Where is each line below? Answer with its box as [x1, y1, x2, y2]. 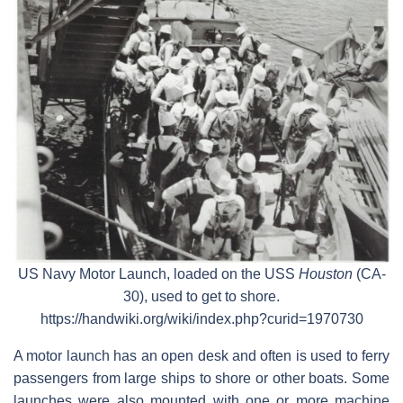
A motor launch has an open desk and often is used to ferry [13, 347, 390, 363]
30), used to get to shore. [123, 288, 280, 304]
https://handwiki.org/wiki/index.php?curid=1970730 [40, 310, 363, 327]
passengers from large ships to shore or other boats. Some [13, 370, 390, 386]
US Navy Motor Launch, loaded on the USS [17, 265, 299, 282]
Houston [298, 265, 353, 282]
